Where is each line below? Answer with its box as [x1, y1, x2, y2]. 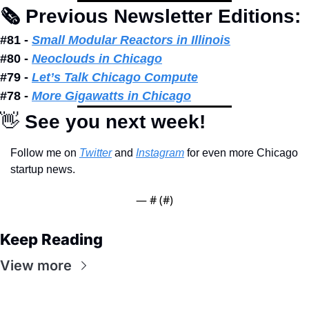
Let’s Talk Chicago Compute [32, 70, 198, 84]
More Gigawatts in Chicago [32, 88, 191, 103]
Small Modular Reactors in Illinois [32, 32, 230, 47]
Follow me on [10, 146, 79, 159]
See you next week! [19, 110, 206, 132]
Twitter [79, 146, 112, 159]
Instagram [136, 146, 184, 159]
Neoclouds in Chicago [32, 51, 162, 66]
